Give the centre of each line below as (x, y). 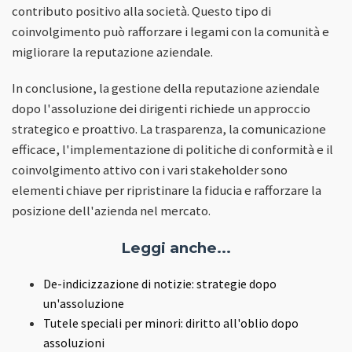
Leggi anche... (176, 248)
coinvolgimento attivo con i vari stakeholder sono (150, 170)
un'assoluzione (84, 304)
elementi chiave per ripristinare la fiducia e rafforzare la (167, 191)
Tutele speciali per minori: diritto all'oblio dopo (171, 323)
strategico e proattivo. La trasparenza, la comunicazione (169, 129)
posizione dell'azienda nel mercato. (111, 211)
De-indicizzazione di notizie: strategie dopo (160, 284)
